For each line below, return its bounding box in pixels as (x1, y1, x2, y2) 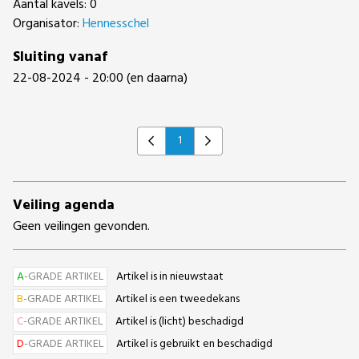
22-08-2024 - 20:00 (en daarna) (13, 68, 188, 89)
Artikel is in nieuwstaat (116, 268, 224, 286)
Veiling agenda (13, 194, 115, 217)
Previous (142, 139, 188, 160)
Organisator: (13, 14, 83, 34)
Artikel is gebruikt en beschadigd (116, 335, 272, 353)
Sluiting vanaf (13, 46, 107, 69)
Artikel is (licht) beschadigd (115, 313, 244, 331)
